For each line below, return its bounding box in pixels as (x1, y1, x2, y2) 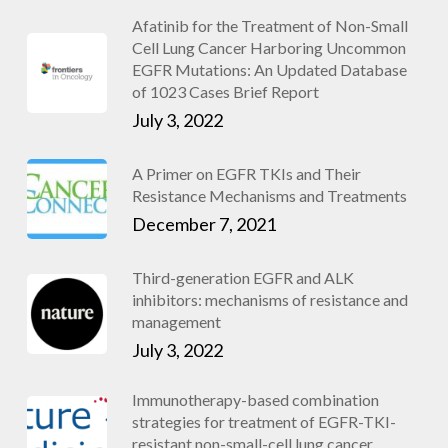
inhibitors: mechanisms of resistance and (131, 290, 408, 309)
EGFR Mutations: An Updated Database (131, 60, 407, 79)
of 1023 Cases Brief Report (131, 82, 319, 101)
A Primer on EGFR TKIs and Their (131, 164, 361, 183)
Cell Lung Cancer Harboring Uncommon (131, 38, 406, 57)
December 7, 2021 (131, 213, 276, 235)
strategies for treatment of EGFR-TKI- (131, 412, 396, 431)
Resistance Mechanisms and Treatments (131, 186, 407, 205)
